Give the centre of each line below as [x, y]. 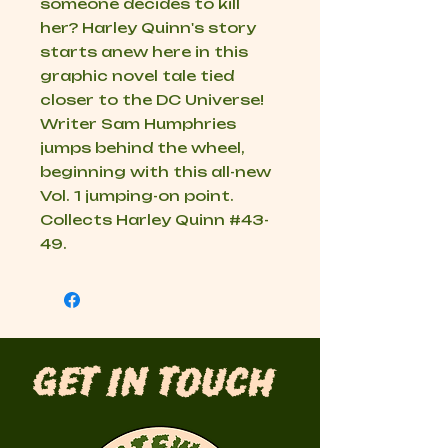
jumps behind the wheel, [142, 148]
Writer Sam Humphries [138, 124]
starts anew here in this [144, 52]
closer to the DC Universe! [152, 100]
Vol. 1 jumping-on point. [137, 196]
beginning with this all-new [155, 172]
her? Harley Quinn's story [148, 28]
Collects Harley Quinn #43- [154, 220]
